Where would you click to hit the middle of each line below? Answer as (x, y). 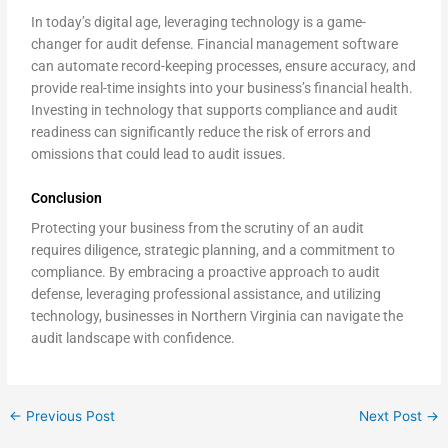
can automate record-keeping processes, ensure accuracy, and (224, 66)
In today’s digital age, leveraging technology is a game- (199, 22)
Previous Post (69, 416)
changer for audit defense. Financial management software (215, 44)
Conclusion (67, 198)
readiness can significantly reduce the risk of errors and (201, 132)
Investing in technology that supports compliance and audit (215, 110)
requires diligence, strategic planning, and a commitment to (213, 250)
